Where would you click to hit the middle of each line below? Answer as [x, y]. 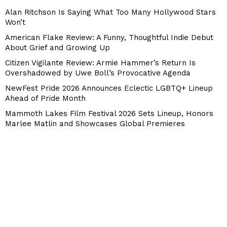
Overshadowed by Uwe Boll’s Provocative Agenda [98, 73]
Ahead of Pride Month [45, 99]
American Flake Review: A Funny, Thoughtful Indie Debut [109, 38]
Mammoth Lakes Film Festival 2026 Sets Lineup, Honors [109, 114]
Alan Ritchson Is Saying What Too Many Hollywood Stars [110, 12]
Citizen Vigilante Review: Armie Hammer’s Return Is [100, 63]
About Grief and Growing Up [58, 48]
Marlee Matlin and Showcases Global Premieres [95, 124]
